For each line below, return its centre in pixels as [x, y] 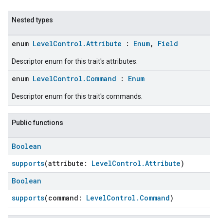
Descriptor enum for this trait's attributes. [75, 61]
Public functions [37, 123]
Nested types [32, 20]
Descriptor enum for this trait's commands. [77, 96]
